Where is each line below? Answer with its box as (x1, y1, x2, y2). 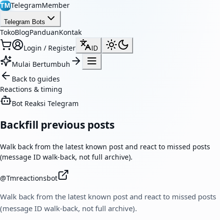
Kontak (59, 27, 82, 37)
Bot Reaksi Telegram (12, 99, 79, 108)
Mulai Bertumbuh (12, 59, 70, 69)
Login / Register (24, 43, 76, 53)
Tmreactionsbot (6, 173, 57, 183)
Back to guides (12, 74, 60, 83)
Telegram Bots (4, 18, 45, 26)
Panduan (29, 27, 59, 37)
